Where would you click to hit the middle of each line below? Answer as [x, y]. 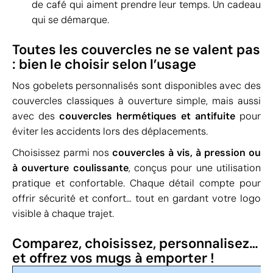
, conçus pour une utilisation [195, 168]
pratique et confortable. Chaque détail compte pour [136, 183]
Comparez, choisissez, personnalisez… [135, 243]
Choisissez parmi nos [62, 153]
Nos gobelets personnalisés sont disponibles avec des [136, 86]
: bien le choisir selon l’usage [104, 64]
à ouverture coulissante [70, 168]
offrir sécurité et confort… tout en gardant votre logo [136, 198]
